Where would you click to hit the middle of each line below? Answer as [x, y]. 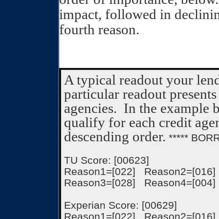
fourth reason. [99, 29]
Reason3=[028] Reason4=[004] [140, 183]
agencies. [90, 108]
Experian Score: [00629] [120, 205]
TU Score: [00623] [107, 160]
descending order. [115, 136]
